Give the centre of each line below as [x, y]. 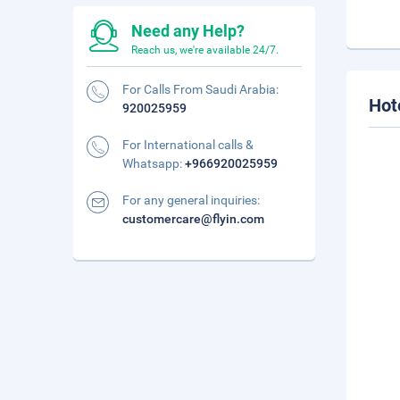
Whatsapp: [154, 163]
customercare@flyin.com [193, 219]
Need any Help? [188, 31]
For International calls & [188, 145]
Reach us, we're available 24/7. [205, 50]
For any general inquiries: [191, 200]
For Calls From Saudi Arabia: [200, 89]
